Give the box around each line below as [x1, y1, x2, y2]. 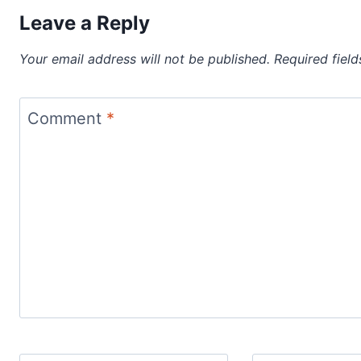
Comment [27, 109, 106, 128]
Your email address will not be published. [19, 51, 270, 67]
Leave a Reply [19, 11, 150, 35]
